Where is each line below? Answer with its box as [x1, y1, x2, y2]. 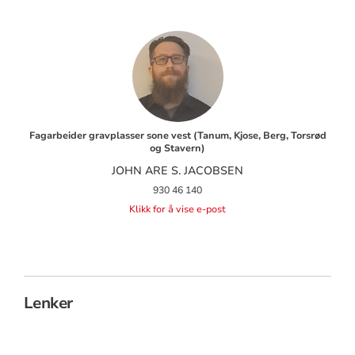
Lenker [23, 292, 73, 314]
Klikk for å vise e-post [129, 202, 226, 216]
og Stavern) [150, 141, 205, 155]
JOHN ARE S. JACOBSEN [112, 162, 243, 178]
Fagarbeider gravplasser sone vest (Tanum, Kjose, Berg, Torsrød [29, 128, 326, 142]
